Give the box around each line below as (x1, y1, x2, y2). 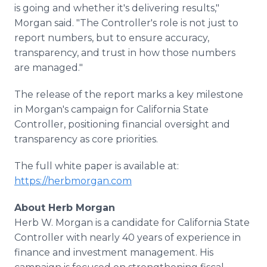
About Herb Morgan (14, 202, 115, 213)
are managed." (14, 62, 83, 73)
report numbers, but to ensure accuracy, (14, 32, 209, 44)
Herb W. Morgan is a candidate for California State (14, 217, 250, 228)
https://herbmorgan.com (14, 175, 132, 187)
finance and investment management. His (14, 247, 213, 258)
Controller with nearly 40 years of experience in (14, 232, 241, 243)
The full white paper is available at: (14, 160, 179, 172)
